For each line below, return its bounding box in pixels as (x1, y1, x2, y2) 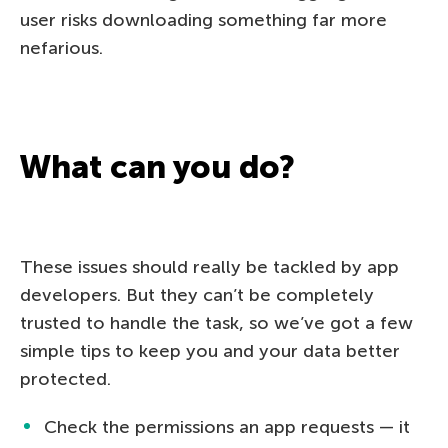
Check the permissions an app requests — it (44, 415, 410, 438)
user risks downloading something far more (20, 8, 387, 31)
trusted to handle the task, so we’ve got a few (20, 311, 413, 334)
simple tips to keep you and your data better (20, 339, 400, 362)
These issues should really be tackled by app (20, 255, 399, 278)
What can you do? (20, 147, 295, 186)
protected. (20, 367, 111, 390)
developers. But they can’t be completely (20, 283, 374, 306)
